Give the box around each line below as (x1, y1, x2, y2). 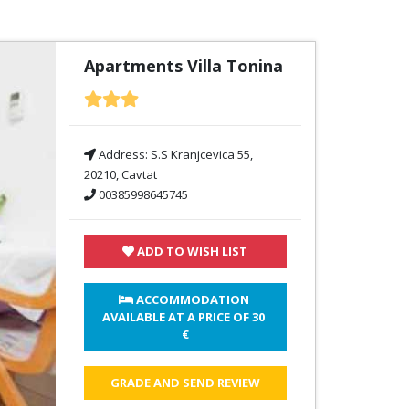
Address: (95, 146, 151, 163)
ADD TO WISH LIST (134, 243, 248, 259)
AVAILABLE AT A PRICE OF (102, 309, 253, 325)
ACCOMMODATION (132, 291, 249, 308)
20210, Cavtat (83, 166, 157, 183)
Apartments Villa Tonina (83, 55, 283, 77)
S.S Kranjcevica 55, (150, 146, 253, 163)
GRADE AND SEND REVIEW (110, 374, 260, 391)
